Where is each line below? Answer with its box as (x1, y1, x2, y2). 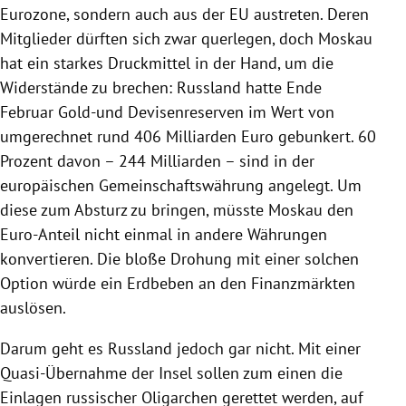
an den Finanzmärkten (194, 272, 355, 294)
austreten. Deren (249, 3, 369, 24)
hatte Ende (241, 76, 322, 98)
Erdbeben (127, 272, 194, 294)
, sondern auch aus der (66, 3, 229, 24)
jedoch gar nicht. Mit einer (172, 337, 361, 359)
